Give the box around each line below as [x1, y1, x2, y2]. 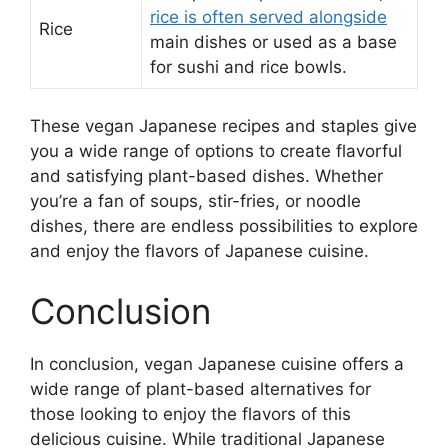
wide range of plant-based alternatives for [30, 378, 371, 399]
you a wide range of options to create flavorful [30, 141, 402, 162]
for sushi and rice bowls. [150, 56, 347, 77]
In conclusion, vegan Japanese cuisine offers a [30, 353, 404, 374]
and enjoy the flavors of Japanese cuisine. [30, 241, 369, 262]
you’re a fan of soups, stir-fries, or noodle [30, 191, 361, 212]
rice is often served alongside [150, 6, 387, 27]
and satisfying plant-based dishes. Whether [30, 166, 383, 187]
